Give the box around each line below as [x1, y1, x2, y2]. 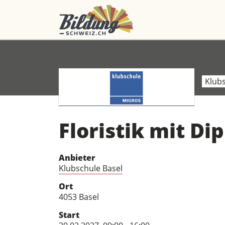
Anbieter [59, 152, 95, 163]
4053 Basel [59, 191, 99, 202]
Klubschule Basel [59, 163, 123, 174]
